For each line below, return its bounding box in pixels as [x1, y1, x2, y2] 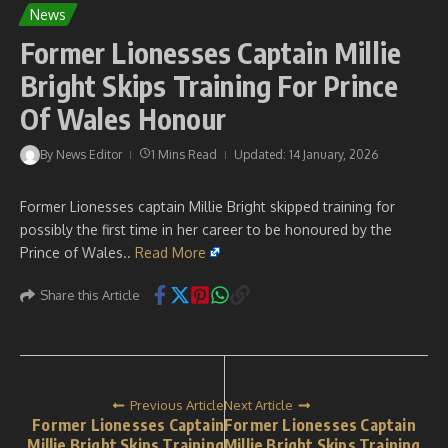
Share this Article [40, 286, 140, 303]
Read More [135, 244, 206, 261]
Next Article [224, 397, 293, 413]
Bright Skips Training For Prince [20, 68, 399, 103]
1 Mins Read [151, 147, 217, 162]
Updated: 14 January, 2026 [234, 147, 378, 162]
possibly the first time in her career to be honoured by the [20, 221, 392, 238]
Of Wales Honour [20, 101, 226, 136]
